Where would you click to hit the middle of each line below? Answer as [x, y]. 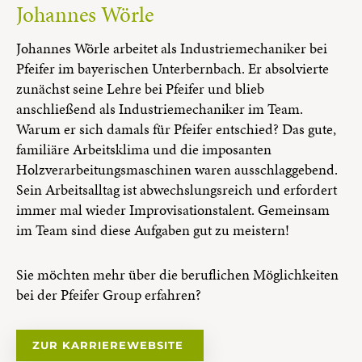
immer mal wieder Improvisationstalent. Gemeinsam [173, 210]
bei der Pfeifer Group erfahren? [109, 295]
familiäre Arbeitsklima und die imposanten [144, 149]
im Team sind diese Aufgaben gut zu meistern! [153, 230]
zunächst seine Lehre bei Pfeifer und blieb [140, 88]
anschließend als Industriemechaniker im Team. [160, 109]
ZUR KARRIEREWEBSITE [110, 345]
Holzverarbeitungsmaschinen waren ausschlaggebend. [177, 169]
